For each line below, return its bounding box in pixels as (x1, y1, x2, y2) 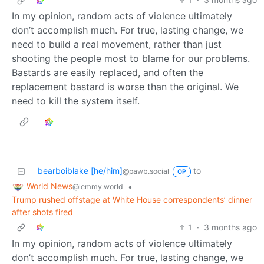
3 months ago (204, 222, 257, 233)
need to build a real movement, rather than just (12, 38, 222, 51)
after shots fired (12, 207, 73, 217)
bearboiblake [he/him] (38, 166, 123, 176)
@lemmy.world (72, 182, 123, 192)
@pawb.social (123, 167, 169, 176)
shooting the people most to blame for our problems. (12, 52, 250, 65)
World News (27, 181, 72, 192)
